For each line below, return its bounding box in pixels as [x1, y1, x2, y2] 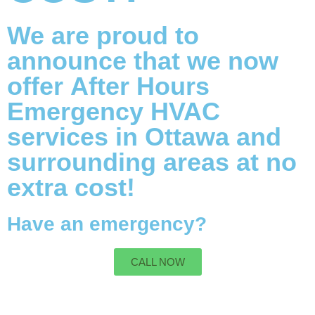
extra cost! [7, 173, 135, 202]
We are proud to [7, 21, 199, 50]
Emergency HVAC [7, 97, 220, 126]
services [7, 122, 108, 151]
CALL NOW [130, 256, 185, 268]
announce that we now [7, 46, 278, 75]
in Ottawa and [108, 122, 281, 151]
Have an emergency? [7, 213, 207, 235]
